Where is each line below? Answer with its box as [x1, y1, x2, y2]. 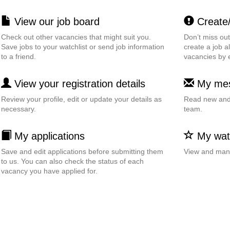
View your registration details [11, 78, 145, 89]
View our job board [11, 16, 100, 27]
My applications [11, 130, 85, 142]
